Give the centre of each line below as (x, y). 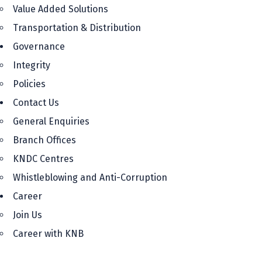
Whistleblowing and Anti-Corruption (90, 177)
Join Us (27, 215)
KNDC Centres (43, 159)
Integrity (32, 65)
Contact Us (36, 103)
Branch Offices (44, 140)
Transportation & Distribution (77, 28)
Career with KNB (48, 234)
